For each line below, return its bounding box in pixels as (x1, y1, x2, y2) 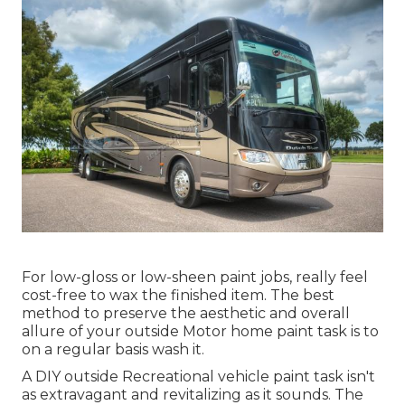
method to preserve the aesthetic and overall (22, 305, 350, 323)
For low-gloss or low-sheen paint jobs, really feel (22, 268, 368, 287)
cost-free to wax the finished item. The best (22, 287, 334, 305)
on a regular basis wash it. (22, 341, 204, 359)
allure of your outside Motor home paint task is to (22, 323, 379, 341)
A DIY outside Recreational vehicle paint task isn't (22, 368, 375, 386)
